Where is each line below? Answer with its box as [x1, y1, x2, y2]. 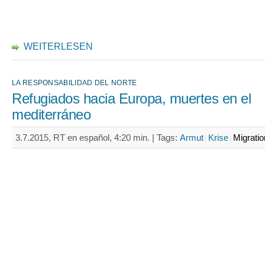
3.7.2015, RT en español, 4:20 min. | [15, 132, 157, 143]
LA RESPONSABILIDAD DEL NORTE [12, 79, 137, 87]
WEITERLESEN [24, 41, 93, 51]
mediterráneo [12, 107, 91, 122]
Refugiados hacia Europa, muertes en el [12, 91, 251, 106]
